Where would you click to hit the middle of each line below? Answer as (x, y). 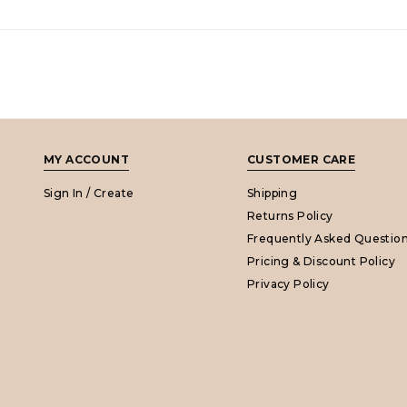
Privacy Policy (288, 284)
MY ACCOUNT (86, 159)
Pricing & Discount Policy (321, 261)
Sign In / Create (89, 193)
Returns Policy (290, 216)
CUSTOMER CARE (302, 159)
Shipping (273, 193)
